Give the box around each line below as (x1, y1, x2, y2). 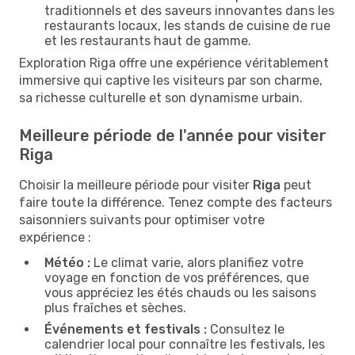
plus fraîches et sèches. (44, 300, 186, 315)
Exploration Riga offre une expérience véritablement (19, 55, 329, 71)
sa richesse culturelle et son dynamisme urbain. (19, 90, 303, 105)
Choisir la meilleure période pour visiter (19, 177, 253, 193)
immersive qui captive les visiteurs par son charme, (19, 72, 323, 88)
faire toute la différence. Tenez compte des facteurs (19, 194, 332, 210)
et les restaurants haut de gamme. (44, 32, 251, 48)
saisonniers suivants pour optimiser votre (19, 212, 265, 227)
